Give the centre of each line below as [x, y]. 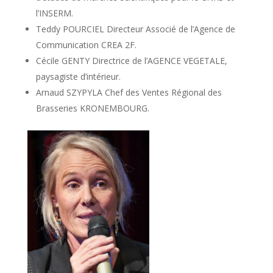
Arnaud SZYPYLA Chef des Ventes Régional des [129, 92]
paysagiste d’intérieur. [78, 76]
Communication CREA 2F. [86, 44]
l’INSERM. [54, 13]
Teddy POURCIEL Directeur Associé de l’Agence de [135, 29]
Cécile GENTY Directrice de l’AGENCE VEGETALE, [131, 60]
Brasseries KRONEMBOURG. [92, 108]
